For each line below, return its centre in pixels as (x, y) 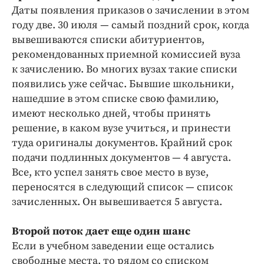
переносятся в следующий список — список (122, 187)
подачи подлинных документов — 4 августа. (121, 158)
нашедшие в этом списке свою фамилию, (115, 99)
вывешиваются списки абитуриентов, (108, 40)
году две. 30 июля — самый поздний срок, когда (132, 25)
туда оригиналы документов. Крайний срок (122, 143)
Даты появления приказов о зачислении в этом (131, 10)
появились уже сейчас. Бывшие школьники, (123, 84)
